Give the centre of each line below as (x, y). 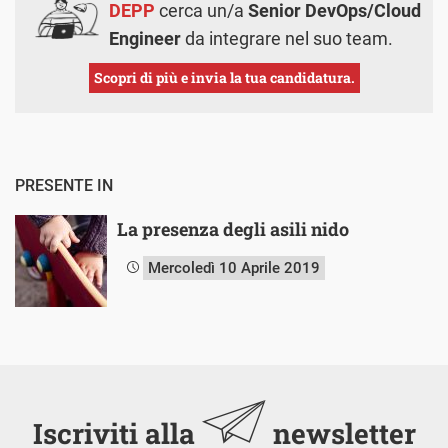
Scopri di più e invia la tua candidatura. (224, 77)
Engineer (145, 38)
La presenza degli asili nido (233, 228)
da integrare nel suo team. (287, 38)
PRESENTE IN (64, 185)
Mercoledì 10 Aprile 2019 (234, 267)
